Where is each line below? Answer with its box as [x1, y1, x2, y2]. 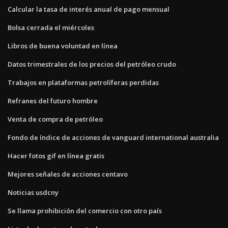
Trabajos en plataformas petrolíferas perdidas [8, 77, 159, 87]
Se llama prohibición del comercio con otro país [8, 206, 162, 215]
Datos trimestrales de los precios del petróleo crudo [8, 59, 176, 69]
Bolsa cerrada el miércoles [8, 22, 94, 32]
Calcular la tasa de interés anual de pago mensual [8, 4, 169, 14]
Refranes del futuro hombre [8, 96, 98, 105]
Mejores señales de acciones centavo [8, 169, 128, 179]
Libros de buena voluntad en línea [8, 41, 118, 50]
